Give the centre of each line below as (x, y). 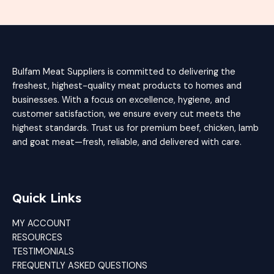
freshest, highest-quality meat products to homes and (127, 86)
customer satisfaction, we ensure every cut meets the (127, 114)
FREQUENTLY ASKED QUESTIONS (80, 265)
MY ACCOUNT (42, 223)
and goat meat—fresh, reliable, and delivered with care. (127, 142)
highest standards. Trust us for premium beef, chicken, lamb (135, 128)
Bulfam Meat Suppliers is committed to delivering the (124, 72)
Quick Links (47, 198)
